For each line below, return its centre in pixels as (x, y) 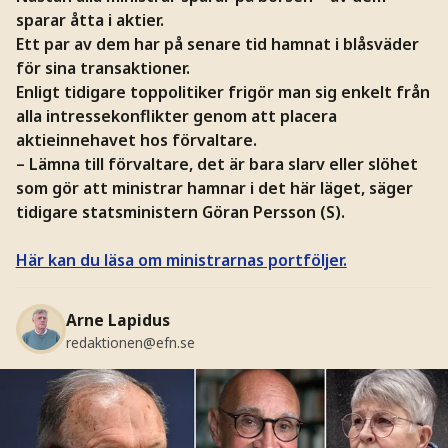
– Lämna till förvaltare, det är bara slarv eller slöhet (216, 163)
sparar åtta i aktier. (89, 19)
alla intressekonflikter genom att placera (176, 115)
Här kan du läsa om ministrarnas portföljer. (181, 259)
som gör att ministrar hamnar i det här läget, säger (214, 187)
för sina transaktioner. (102, 67)
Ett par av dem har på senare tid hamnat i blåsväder (217, 43)
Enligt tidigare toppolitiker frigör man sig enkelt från (222, 91)
